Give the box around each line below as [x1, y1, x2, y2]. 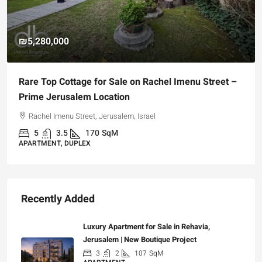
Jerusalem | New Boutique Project [83, 233, 196, 245]
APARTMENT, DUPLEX [19, 137, 91, 149]
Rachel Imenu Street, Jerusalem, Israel [29, 110, 156, 122]
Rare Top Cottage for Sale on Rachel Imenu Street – [19, 74, 237, 89]
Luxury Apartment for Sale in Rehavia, [83, 220, 210, 232]
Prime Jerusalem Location [19, 89, 130, 104]
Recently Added [21, 191, 95, 207]
